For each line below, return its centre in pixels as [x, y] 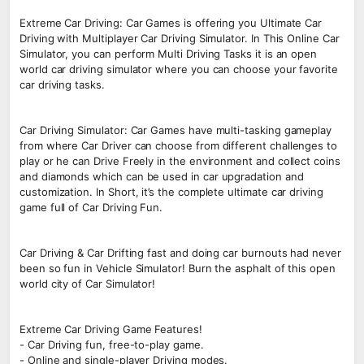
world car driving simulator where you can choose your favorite [179, 69]
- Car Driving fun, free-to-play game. [112, 344]
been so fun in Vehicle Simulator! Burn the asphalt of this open [178, 268]
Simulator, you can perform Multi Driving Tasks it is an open [169, 54]
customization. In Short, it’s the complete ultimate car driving [171, 192]
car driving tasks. [62, 84]
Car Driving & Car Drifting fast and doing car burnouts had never [180, 253]
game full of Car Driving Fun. [91, 207]
